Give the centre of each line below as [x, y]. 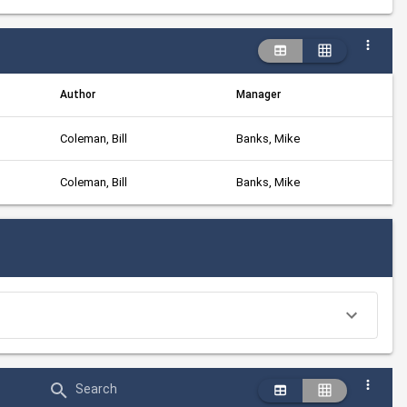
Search [96, 389]
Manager [258, 94]
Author [78, 94]
